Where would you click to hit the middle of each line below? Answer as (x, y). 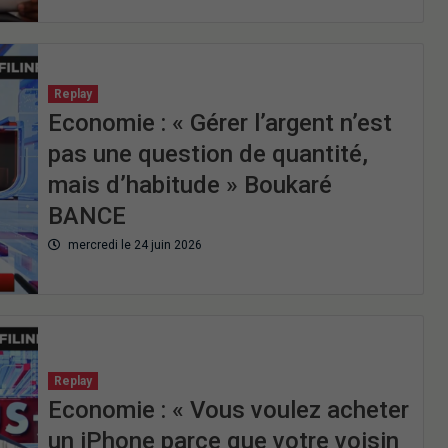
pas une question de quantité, (207, 153)
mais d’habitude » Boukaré (189, 184)
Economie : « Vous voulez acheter (228, 410)
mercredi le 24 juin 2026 (133, 244)
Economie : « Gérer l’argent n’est (219, 122)
